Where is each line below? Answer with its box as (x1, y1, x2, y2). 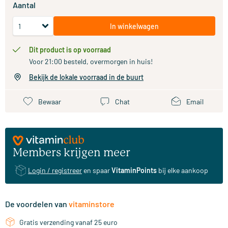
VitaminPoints (111, 166, 157, 175)
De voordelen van (5, 199, 69, 209)
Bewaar (38, 97, 61, 106)
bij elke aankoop (157, 166, 208, 175)
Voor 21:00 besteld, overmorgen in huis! (29, 57, 153, 66)
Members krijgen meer (13, 146, 130, 159)
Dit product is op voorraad (34, 45, 111, 54)
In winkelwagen (110, 21, 159, 31)
